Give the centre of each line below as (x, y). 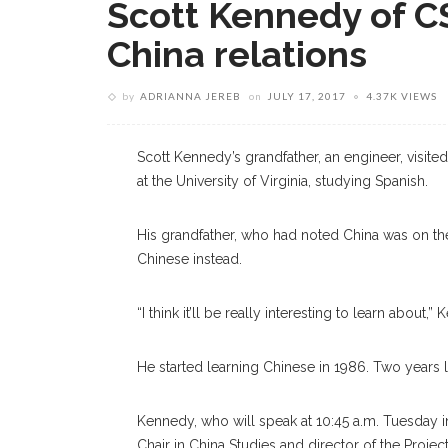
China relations (237, 54)
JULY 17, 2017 (306, 96)
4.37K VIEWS (401, 96)
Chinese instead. (189, 259)
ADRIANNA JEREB (190, 96)
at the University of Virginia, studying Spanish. (282, 181)
